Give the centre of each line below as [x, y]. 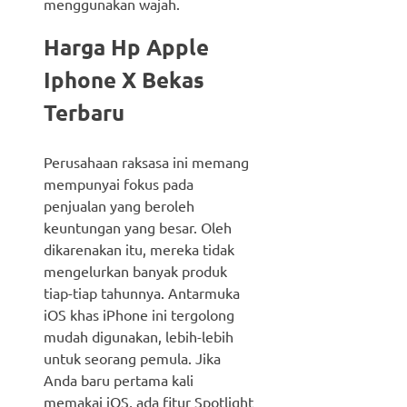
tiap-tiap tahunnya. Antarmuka [142, 293]
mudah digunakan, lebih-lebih [139, 337]
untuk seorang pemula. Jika [132, 358]
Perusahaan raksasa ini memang [146, 162]
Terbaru [84, 113]
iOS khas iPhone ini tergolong [139, 315]
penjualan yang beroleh [119, 206]
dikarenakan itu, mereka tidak [139, 249]
